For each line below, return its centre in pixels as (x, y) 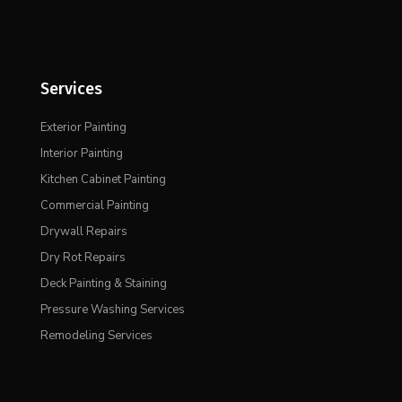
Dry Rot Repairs (83, 258)
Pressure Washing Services (112, 310)
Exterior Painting (83, 128)
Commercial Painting (94, 206)
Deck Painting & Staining (103, 284)
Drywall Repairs (83, 232)
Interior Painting (81, 154)
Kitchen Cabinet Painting (103, 180)
